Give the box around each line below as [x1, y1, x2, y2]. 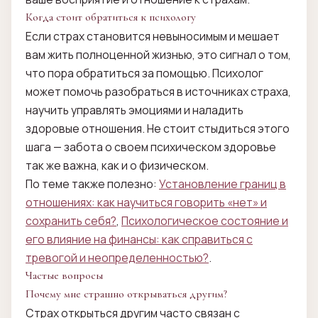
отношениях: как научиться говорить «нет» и [26, 194, 267, 211]
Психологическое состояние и [121, 213, 288, 229]
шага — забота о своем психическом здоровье [26, 139, 276, 155]
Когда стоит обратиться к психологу [26, 11, 196, 25]
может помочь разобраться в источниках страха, [26, 84, 291, 100]
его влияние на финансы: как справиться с [26, 231, 253, 248]
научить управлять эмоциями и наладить [26, 102, 243, 119]
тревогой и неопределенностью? [26, 250, 209, 266]
